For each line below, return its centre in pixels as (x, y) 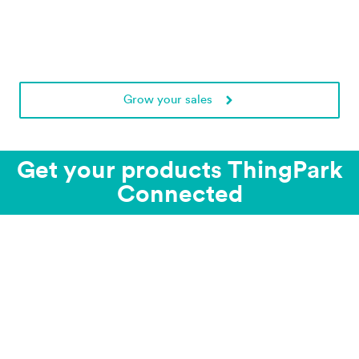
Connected (179, 195)
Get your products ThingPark (179, 171)
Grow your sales (167, 100)
